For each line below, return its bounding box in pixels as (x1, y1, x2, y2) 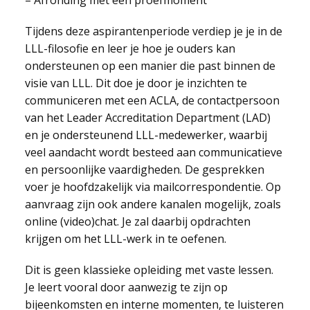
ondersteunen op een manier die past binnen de (24, 58, 275, 73)
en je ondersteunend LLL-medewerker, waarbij (24, 127, 267, 143)
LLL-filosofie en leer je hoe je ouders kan (24, 41, 235, 56)
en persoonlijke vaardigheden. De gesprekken (24, 162, 264, 177)
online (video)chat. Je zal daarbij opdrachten (24, 214, 250, 229)
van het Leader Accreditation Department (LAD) (24, 110, 271, 125)
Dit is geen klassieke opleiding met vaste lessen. (24, 262, 273, 277)
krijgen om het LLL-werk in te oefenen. (24, 231, 226, 246)
